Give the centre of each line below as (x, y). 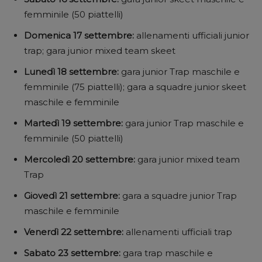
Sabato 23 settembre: (73, 253)
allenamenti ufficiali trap (179, 232)
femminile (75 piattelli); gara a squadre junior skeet (135, 87)
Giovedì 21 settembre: (73, 195)
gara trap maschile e (168, 253)
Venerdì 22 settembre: (75, 232)
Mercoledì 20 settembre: (81, 159)
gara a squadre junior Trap (180, 195)
